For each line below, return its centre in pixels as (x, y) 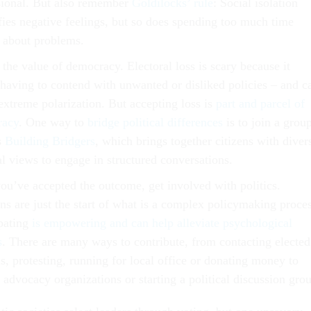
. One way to (53, 123)
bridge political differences (155, 123)
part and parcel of (260, 104)
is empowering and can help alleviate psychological (162, 223)
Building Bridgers (50, 141)
